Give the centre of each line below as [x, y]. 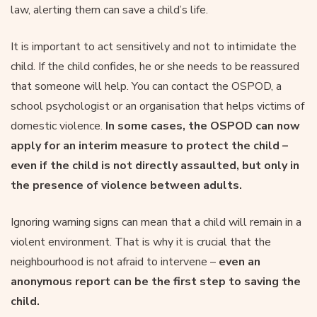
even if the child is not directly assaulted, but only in [155, 165]
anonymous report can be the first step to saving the [156, 281]
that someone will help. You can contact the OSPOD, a [146, 86]
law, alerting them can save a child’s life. [109, 10]
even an [238, 261]
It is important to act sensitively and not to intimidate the [154, 46]
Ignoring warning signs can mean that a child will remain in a [156, 222]
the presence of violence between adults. [126, 185]
